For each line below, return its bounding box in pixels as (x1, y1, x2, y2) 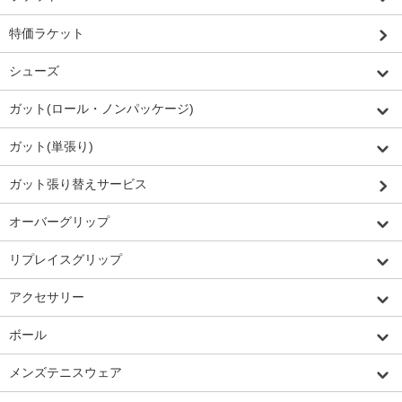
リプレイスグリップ (9, 252, 122, 267)
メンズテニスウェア (9, 365, 122, 380)
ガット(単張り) (9, 139, 93, 154)
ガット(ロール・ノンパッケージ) (9, 101, 194, 117)
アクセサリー (9, 290, 84, 305)
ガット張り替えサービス (9, 177, 147, 192)
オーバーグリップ (9, 214, 109, 230)
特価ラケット (9, 26, 84, 41)
